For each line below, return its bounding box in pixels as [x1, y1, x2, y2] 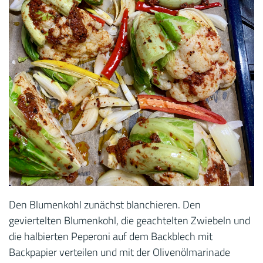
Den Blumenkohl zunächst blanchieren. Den [9, 197, 201, 213]
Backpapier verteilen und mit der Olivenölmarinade [9, 244, 230, 261]
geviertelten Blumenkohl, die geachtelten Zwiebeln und [9, 213, 250, 229]
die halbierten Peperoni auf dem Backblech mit [9, 228, 213, 245]
